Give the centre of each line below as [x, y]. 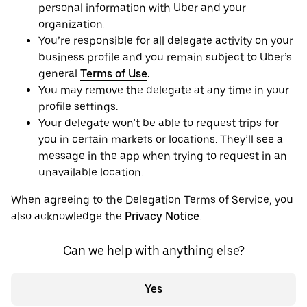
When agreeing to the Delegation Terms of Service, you [152, 200]
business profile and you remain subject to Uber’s [165, 58]
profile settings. [78, 107]
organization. [72, 25]
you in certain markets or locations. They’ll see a [161, 140]
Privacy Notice [162, 217]
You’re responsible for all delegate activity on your [166, 41]
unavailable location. [91, 173]
